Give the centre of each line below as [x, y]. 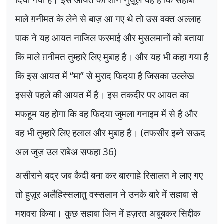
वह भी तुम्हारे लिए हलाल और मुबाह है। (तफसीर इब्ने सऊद [110, 132]
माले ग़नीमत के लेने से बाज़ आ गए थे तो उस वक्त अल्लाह [108, 18]
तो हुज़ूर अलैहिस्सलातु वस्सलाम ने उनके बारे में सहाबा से [107, 194]
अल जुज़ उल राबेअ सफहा [59, 151]
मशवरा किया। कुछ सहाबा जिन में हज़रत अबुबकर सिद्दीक [108, 213]
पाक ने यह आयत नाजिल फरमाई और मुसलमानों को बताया [110, 37]
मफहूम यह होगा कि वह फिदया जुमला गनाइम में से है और [106, 113]
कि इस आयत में [43, 75]
